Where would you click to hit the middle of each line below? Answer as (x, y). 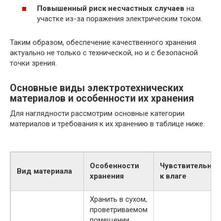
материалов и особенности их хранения (102, 99)
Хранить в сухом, (118, 200)
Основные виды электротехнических (97, 88)
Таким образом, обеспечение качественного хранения (103, 43)
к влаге (173, 176)
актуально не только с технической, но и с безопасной (104, 53)
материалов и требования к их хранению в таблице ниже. (107, 124)
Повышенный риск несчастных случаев (111, 9)
